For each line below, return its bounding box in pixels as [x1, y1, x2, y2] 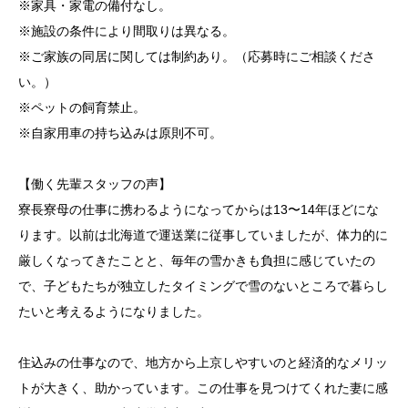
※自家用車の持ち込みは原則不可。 [18, 126, 222, 141]
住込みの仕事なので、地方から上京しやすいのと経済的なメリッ [18, 355, 388, 371]
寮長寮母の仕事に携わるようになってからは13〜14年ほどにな [18, 202, 379, 218]
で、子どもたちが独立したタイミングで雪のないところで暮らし [18, 279, 388, 294]
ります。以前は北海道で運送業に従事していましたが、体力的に [18, 228, 388, 243]
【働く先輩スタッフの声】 [18, 177, 171, 192]
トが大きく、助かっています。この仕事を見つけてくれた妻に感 [18, 381, 388, 396]
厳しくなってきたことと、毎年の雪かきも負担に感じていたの [18, 253, 375, 269]
